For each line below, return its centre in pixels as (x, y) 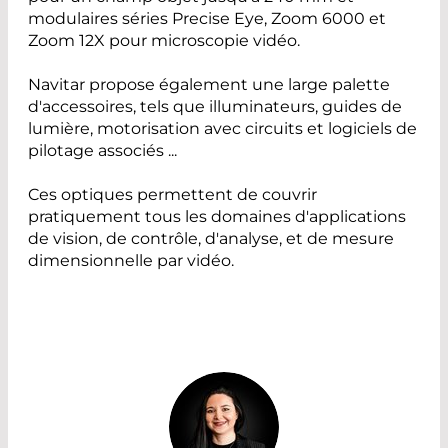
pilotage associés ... (102, 151)
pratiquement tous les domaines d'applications (217, 217)
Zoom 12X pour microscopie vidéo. (164, 41)
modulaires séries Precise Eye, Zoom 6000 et (207, 19)
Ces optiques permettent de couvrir (172, 195)
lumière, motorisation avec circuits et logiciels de (222, 129)
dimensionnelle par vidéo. (131, 261)
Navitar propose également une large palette (209, 85)
